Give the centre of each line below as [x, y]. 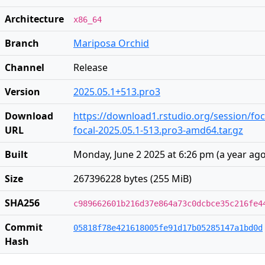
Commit [24, 227]
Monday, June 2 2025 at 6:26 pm [144, 154]
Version [22, 92]
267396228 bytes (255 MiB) [132, 179]
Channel [25, 67]
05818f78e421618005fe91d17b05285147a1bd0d [168, 228]
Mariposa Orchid [111, 43]
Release [91, 67]
